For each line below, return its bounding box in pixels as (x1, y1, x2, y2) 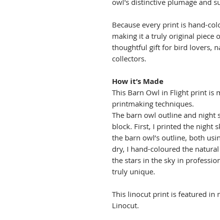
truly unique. (111, 166, 155, 176)
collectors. (111, 53, 146, 63)
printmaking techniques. (111, 98, 196, 109)
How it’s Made (111, 76, 164, 86)
